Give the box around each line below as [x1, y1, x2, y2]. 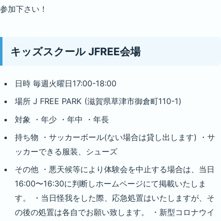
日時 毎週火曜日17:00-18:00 [14, 78, 116, 89]
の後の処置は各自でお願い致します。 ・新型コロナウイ [14, 207, 215, 218]
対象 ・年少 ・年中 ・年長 [14, 114, 109, 124]
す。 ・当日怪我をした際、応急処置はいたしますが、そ [14, 193, 215, 203]
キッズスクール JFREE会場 [10, 45, 141, 58]
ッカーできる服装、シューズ [14, 146, 117, 156]
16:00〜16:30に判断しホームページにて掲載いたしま [14, 179, 206, 189]
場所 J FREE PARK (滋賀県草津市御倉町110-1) [14, 96, 182, 107]
